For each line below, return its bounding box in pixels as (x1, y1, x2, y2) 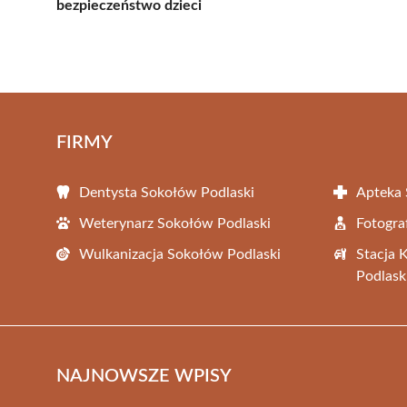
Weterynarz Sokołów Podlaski (79, 215, 271, 231)
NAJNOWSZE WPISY (56, 366, 232, 385)
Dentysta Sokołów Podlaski (79, 184, 254, 200)
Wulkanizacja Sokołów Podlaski (79, 246, 281, 262)
